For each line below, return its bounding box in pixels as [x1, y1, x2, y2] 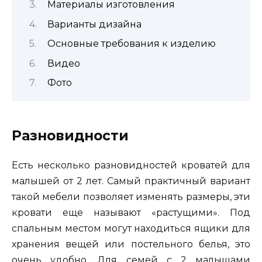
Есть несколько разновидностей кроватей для [12, 160, 250, 171]
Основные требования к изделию [47, 38, 216, 50]
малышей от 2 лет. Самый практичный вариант [12, 175, 250, 187]
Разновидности [12, 127, 129, 144]
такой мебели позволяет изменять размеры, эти [12, 191, 250, 203]
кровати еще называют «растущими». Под [12, 207, 250, 219]
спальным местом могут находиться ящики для [12, 223, 250, 235]
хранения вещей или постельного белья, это [12, 239, 250, 250]
